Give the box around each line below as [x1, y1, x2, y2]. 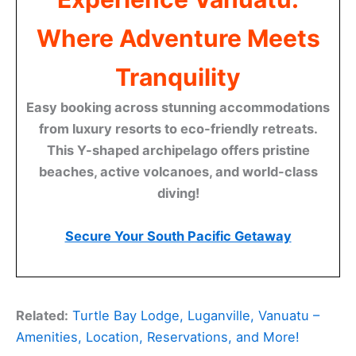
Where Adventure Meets [36, 24, 320, 53]
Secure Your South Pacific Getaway [64, 228, 292, 245]
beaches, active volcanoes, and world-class [38, 164, 318, 180]
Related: [16, 307, 68, 323]
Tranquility [115, 63, 241, 92]
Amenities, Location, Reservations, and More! [16, 328, 300, 345]
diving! [157, 185, 199, 202]
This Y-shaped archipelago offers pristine [46, 142, 310, 159]
